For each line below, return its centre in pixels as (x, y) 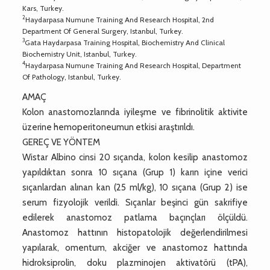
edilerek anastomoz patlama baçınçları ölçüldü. (135, 217)
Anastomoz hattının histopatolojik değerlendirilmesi (135, 232)
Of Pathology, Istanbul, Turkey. (72, 77)
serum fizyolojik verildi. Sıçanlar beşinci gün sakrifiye (135, 202)
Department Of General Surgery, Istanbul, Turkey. (103, 31)
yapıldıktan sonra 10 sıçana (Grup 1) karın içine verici (135, 172)
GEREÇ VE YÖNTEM (61, 142)
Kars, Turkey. (43, 8)
